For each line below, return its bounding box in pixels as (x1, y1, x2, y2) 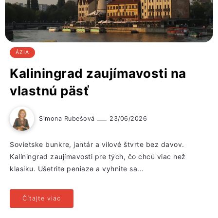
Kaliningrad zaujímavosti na (10, 66, 186, 81)
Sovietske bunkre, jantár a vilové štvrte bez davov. (10, 140, 184, 149)
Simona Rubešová (39, 115, 97, 123)
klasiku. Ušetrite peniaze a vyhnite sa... (10, 164, 144, 173)
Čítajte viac (22, 195, 61, 202)
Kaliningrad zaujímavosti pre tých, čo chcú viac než (10, 152, 186, 161)
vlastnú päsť (10, 83, 89, 99)
